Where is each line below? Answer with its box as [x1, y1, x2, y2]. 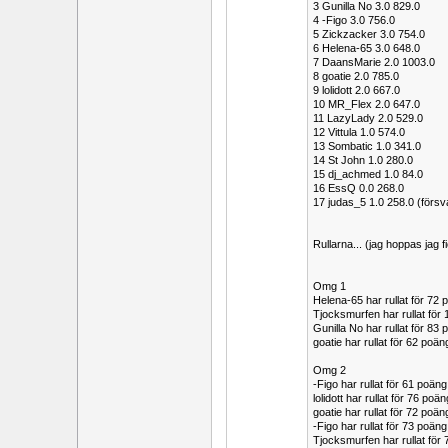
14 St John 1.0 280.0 [313, 154, 413, 166]
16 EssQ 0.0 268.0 [313, 182, 404, 194]
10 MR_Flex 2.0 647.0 [313, 98, 420, 110]
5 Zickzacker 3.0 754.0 [313, 28, 425, 40]
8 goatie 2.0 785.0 [313, 70, 399, 82]
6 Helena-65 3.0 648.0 [313, 42, 420, 54]
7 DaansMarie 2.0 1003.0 [313, 56, 435, 68]
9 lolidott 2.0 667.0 [313, 84, 400, 96]
